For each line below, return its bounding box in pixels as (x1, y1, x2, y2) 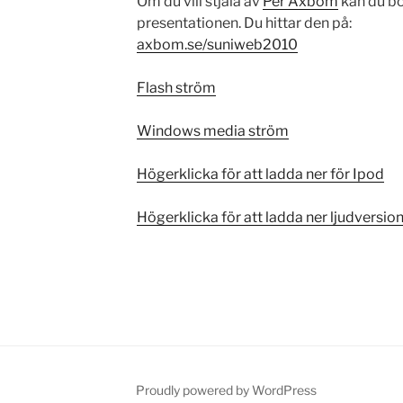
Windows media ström (136, 122, 289, 140)
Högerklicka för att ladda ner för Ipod (136, 166, 384, 184)
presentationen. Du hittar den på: (136, 14, 352, 32)
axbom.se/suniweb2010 (136, 36, 298, 54)
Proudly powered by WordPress (135, 382, 317, 399)
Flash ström (136, 79, 216, 97)
